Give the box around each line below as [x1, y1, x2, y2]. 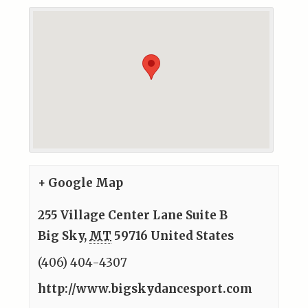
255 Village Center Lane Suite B [38, 208, 228, 223]
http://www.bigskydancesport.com [38, 281, 253, 296]
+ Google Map [38, 175, 124, 190]
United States [151, 228, 234, 243]
